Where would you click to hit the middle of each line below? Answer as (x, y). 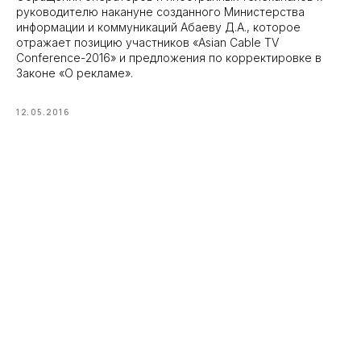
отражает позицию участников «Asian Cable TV (147, 42)
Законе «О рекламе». (75, 73)
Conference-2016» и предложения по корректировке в (169, 58)
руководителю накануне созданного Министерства (160, 12)
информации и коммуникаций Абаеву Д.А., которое (158, 27)
